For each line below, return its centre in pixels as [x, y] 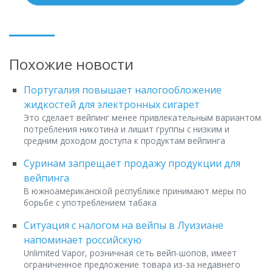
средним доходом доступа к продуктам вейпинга [124, 141]
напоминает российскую [83, 240]
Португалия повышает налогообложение [123, 90]
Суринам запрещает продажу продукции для [132, 164]
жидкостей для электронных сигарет [112, 105]
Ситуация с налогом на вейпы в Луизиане [124, 226]
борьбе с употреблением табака [90, 203]
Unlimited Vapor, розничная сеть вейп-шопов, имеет [130, 253]
